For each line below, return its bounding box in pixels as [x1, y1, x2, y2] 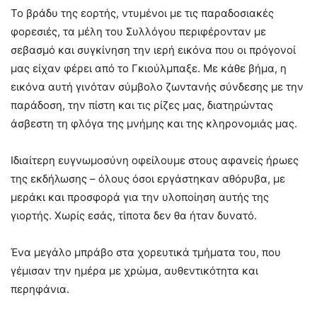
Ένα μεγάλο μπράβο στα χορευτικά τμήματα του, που [11, 246, 281, 260]
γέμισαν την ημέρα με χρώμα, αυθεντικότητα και [11, 264, 258, 278]
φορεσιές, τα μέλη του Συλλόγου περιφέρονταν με [11, 25, 266, 39]
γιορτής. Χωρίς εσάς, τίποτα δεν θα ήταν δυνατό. [11, 209, 257, 223]
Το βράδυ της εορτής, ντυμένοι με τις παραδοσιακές [11, 6, 274, 21]
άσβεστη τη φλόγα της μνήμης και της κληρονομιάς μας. [11, 117, 297, 131]
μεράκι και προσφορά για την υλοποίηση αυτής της [11, 190, 269, 204]
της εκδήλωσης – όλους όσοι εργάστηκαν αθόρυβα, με [11, 172, 285, 186]
